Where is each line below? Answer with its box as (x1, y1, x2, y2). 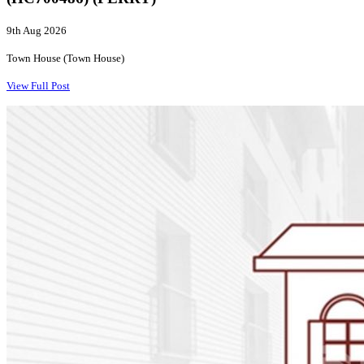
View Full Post (6, 79, 70, 92)
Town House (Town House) (6, 51, 124, 64)
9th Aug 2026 (6, 24, 67, 37)
